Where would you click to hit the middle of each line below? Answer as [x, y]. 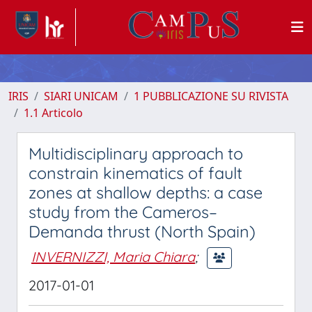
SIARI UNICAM [81, 96]
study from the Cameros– [123, 212]
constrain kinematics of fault [135, 173]
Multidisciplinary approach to [136, 154]
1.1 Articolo [53, 113]
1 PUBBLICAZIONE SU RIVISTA [211, 96]
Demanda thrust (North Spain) [142, 232]
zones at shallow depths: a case [146, 193]
